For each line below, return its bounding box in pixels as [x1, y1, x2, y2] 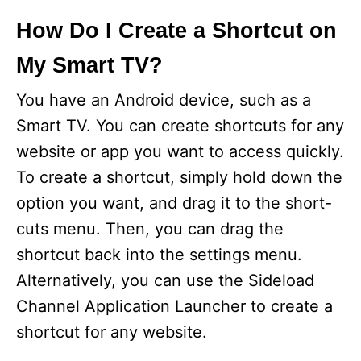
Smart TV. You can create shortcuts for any [16, 116, 344, 135]
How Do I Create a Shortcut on [16, 19, 337, 43]
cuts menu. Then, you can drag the [16, 219, 284, 239]
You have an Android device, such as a [16, 90, 311, 110]
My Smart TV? [16, 53, 163, 77]
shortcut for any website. [16, 322, 207, 342]
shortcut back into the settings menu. [16, 245, 302, 264]
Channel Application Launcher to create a [16, 297, 333, 316]
